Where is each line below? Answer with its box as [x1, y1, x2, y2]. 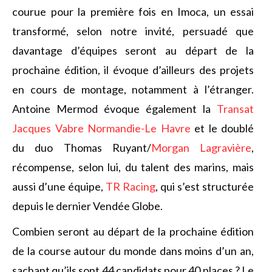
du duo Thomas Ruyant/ [12, 141, 151, 154]
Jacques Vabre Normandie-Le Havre [12, 121, 191, 135]
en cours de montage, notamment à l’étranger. [12, 83, 254, 96]
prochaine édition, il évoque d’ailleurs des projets [12, 63, 254, 76]
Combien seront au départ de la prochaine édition [12, 225, 254, 238]
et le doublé [190, 121, 254, 135]
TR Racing [106, 180, 155, 193]
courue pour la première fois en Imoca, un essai [12, 5, 254, 18]
